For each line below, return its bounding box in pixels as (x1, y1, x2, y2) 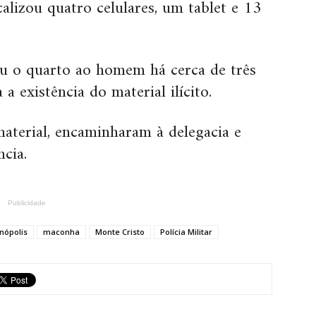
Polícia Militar (160, 226, 212, 238)
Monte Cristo (95, 226, 145, 238)
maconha (43, 226, 80, 238)
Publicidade (8, 199, 46, 207)
